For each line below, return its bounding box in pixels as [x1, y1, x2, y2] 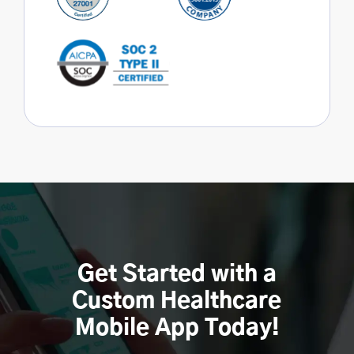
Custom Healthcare [72, 290, 282, 313]
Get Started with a [77, 263, 277, 286]
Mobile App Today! [74, 317, 279, 340]
